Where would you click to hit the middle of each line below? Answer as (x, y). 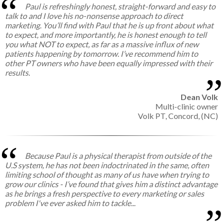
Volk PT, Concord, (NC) (178, 116)
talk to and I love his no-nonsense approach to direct (94, 16)
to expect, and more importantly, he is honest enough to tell (106, 35)
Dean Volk (199, 97)
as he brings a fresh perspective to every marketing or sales (105, 194)
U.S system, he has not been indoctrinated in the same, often (107, 165)
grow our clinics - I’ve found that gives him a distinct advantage (111, 184)
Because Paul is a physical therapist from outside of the (118, 156)
